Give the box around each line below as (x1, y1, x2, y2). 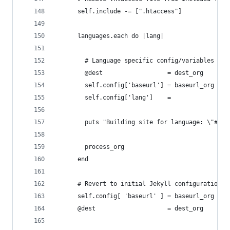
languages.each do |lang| (56, 32, 164, 40)
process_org (56, 143, 124, 150)
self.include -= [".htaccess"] (56, 8, 182, 15)
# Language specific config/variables (56, 57, 214, 64)
